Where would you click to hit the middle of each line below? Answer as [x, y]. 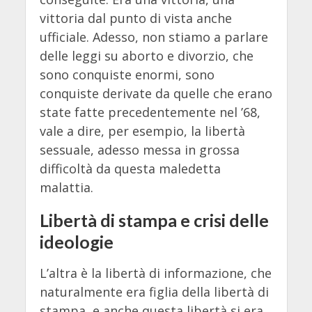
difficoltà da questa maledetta [130, 168]
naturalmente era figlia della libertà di [154, 291]
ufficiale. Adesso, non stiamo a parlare [154, 37]
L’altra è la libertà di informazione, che [155, 273]
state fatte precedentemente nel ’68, [150, 112]
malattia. [66, 187]
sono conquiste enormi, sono [127, 74]
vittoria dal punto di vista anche [135, 18]
